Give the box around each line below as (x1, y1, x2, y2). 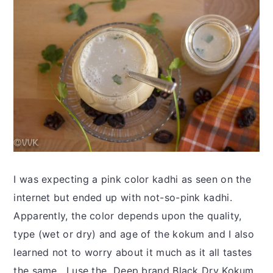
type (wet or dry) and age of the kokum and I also (13, 227, 255, 240)
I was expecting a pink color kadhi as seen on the (13, 172, 252, 185)
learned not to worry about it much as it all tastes (13, 246, 252, 258)
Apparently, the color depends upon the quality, (13, 209, 242, 222)
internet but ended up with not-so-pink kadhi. (13, 191, 236, 204)
